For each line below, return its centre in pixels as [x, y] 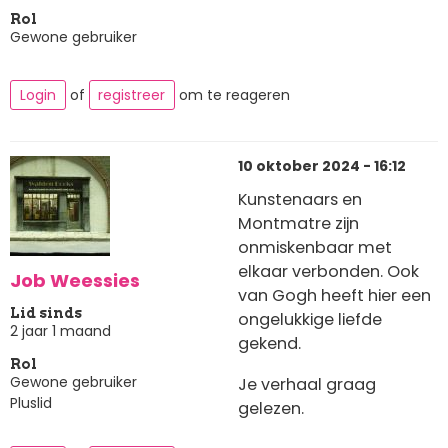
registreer [132, 94]
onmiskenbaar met [315, 247]
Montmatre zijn [298, 223]
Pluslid [31, 403]
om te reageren [232, 94]
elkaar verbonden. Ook [328, 271]
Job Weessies [75, 280]
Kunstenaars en [300, 199]
